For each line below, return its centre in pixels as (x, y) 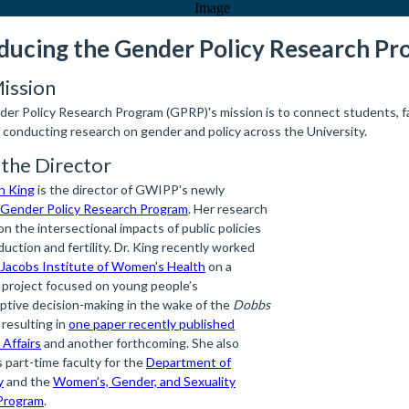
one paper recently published (152, 324)
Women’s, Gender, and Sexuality (144, 381)
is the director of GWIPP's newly (130, 189)
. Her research (228, 209)
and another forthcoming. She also (140, 343)
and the (28, 381)
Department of (189, 362)
